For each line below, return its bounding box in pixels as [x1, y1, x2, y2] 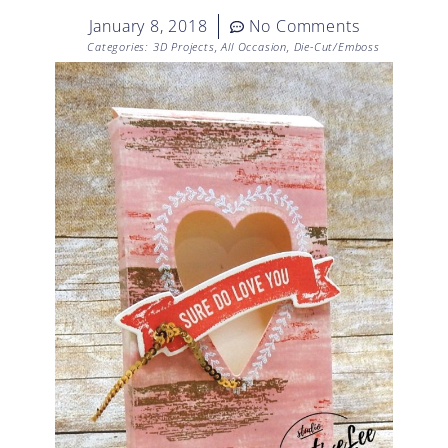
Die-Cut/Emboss [293, 39, 380, 55]
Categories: [87, 39, 150, 55]
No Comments [248, 15, 360, 38]
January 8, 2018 [88, 15, 208, 38]
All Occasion [221, 39, 287, 55]
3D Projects [152, 39, 215, 55]
